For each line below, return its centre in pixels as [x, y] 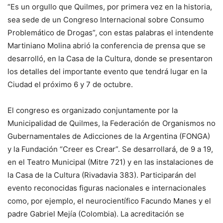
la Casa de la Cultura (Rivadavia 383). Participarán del [102, 175]
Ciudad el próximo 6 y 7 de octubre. [70, 84]
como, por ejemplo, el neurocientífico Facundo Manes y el [109, 201]
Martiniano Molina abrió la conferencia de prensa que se [107, 45]
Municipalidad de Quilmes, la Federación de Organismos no [111, 123]
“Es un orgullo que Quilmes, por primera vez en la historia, [110, 6]
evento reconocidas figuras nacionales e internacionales [107, 188]
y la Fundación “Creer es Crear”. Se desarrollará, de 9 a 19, [110, 149]
